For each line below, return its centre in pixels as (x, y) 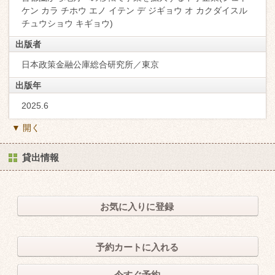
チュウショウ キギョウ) (67, 23)
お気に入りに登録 (137, 206)
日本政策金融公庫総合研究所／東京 (90, 64)
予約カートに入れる (137, 247)
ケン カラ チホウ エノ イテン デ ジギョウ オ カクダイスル (134, 10)
